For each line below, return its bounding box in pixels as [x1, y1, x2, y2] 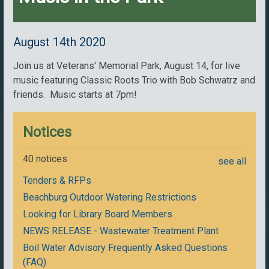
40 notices [23, 153, 68, 165]
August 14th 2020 [13, 35, 106, 50]
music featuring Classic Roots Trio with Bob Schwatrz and [13, 74, 256, 86]
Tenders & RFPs [23, 175, 92, 187]
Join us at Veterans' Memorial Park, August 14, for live [13, 60, 241, 72]
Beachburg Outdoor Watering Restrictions [23, 192, 197, 204]
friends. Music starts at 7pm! [13, 89, 138, 101]
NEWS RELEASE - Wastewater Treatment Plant [23, 225, 219, 237]
